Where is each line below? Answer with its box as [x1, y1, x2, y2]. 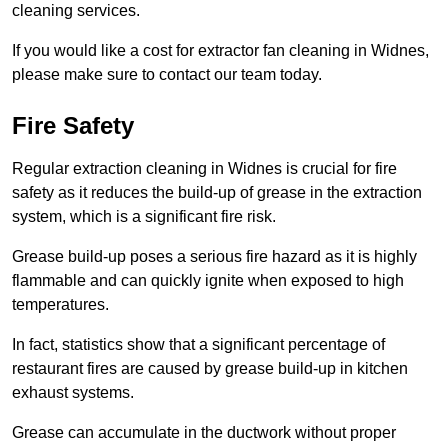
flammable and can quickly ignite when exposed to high [12, 272, 404, 290]
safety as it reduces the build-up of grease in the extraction [12, 184, 422, 202]
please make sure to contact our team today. [12, 66, 322, 84]
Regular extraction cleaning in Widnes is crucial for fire [12, 160, 397, 178]
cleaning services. [12, 2, 140, 20]
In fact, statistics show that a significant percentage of [12, 336, 385, 354]
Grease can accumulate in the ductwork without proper [12, 424, 396, 442]
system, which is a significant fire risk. [12, 208, 276, 226]
